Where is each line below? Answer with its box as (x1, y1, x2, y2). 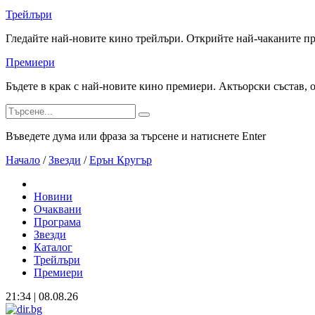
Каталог (34, 241, 72, 253)
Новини (34, 191, 72, 202)
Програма (34, 216, 81, 228)
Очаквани (34, 203, 82, 215)
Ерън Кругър (89, 154, 152, 166)
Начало (6, 154, 40, 166)
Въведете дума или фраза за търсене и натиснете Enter (6, 130, 266, 142)
